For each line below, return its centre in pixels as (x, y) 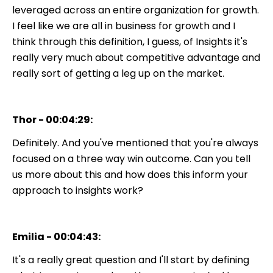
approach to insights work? (78, 190)
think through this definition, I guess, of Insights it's (130, 41)
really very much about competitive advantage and (136, 57)
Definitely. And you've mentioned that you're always (135, 143)
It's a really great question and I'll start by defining (131, 260)
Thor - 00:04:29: (52, 119)
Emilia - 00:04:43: (56, 236)
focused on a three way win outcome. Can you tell (131, 158)
